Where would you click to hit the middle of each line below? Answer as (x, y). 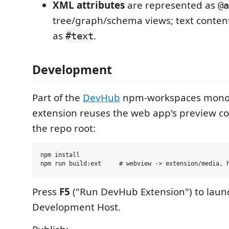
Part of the (58, 97)
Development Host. (76, 207)
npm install (60, 155)
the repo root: (64, 128)
